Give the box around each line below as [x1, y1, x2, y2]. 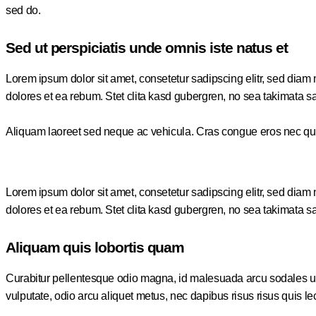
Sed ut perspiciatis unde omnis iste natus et [6, 39, 288, 56]
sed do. [6, 4, 41, 17]
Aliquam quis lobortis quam [6, 238, 185, 256]
